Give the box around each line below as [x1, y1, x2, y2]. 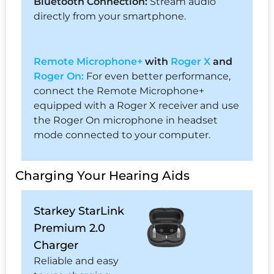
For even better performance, [84, 70, 231, 83]
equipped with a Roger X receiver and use [34, 100, 239, 112]
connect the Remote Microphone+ [34, 85, 204, 97]
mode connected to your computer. [34, 129, 210, 141]
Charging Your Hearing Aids [15, 168, 190, 183]
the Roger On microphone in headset [34, 114, 218, 127]
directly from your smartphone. [34, 10, 186, 23]
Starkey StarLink [34, 204, 124, 218]
